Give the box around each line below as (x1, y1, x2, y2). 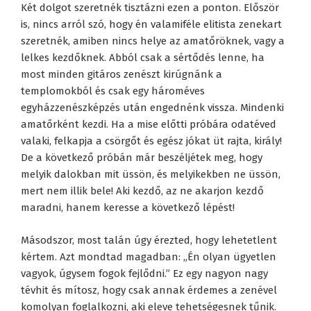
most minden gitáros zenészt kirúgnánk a (21, 68, 222, 81)
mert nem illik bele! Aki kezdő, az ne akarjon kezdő (21, 185, 264, 198)
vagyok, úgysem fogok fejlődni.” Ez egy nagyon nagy (21, 267, 268, 280)
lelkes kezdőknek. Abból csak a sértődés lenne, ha (21, 51, 264, 65)
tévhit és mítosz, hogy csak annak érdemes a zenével (21, 283, 277, 296)
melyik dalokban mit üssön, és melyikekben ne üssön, (21, 168, 280, 181)
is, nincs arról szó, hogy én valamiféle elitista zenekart (21, 18, 282, 31)
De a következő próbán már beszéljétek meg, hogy (21, 151, 262, 165)
